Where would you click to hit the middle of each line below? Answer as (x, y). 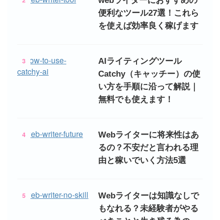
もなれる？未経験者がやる (148, 209)
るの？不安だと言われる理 (148, 148)
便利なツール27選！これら (149, 13)
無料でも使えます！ (136, 100)
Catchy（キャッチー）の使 (149, 74)
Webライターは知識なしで (149, 196)
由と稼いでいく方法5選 (142, 161)
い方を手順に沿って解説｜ (148, 87)
